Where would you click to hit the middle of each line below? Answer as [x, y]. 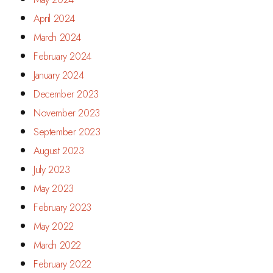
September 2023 [67, 132]
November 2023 [67, 113]
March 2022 [57, 245]
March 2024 [57, 37]
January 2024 [59, 75]
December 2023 [66, 94]
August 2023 [59, 151]
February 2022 [62, 264]
